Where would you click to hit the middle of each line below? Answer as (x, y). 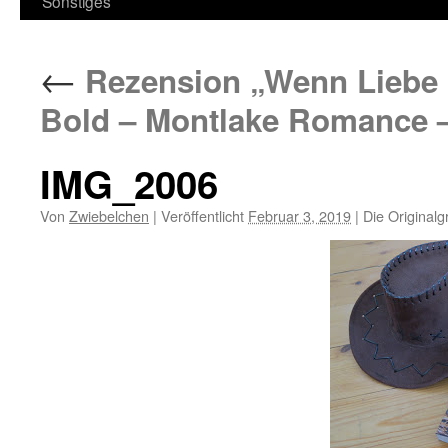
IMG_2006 (129, 183)
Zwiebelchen (109, 215)
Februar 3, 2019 (299, 215)
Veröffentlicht (202, 215)
